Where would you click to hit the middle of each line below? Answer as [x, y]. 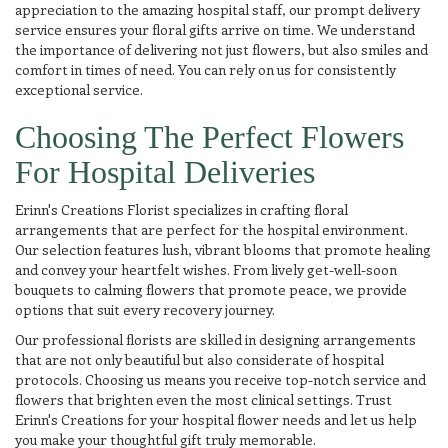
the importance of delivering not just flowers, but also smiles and [221, 49]
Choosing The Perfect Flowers [209, 137]
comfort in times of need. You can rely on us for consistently [205, 69]
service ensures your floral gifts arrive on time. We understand [215, 29]
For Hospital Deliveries [165, 172]
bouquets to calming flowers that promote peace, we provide [211, 289]
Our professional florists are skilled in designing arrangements [215, 339]
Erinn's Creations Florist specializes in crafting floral [181, 209]
